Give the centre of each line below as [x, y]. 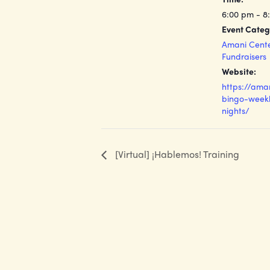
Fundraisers [244, 56]
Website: [239, 71]
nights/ [236, 110]
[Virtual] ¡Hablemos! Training [176, 154]
